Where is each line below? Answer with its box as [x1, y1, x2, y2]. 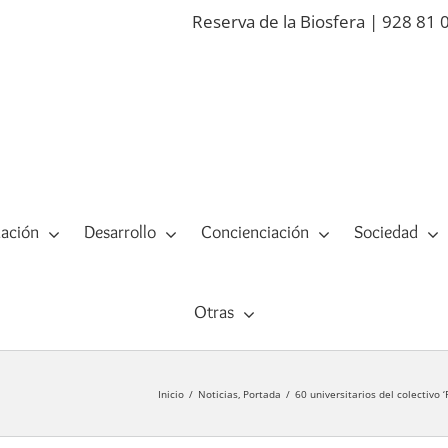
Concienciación [200, 221, 309, 244]
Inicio [157, 386, 184, 401]
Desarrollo [83, 221, 156, 244]
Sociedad [353, 221, 418, 244]
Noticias [197, 386, 238, 401]
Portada [243, 386, 281, 401]
